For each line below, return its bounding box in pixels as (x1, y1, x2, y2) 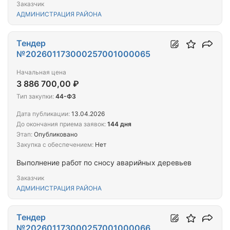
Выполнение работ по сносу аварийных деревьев (16, 158, 191, 167)
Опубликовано (32, 130, 78, 139)
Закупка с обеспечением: (16, 141, 93, 149)
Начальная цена (16, 68, 66, 76)
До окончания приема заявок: (16, 120, 106, 128)
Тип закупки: (16, 92, 54, 101)
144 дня (107, 120, 131, 128)
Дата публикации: (16, 110, 70, 118)
